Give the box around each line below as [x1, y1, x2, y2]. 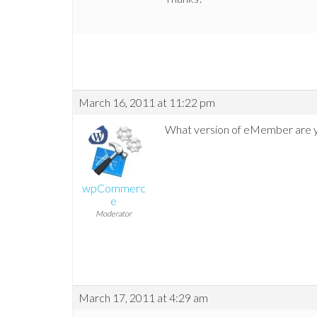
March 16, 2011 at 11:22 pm [79, 96, 215, 110]
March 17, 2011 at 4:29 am [79, 291, 208, 305]
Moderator [96, 209, 132, 219]
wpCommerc [81, 181, 146, 195]
